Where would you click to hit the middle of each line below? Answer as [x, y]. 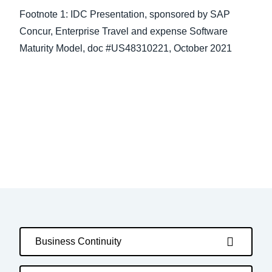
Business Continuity [78, 241]
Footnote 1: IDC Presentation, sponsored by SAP [125, 14]
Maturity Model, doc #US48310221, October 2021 [127, 48]
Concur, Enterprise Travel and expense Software [124, 31]
